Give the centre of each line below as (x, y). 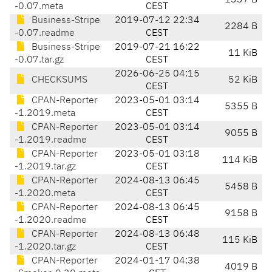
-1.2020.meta (45, 194)
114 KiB (240, 161)
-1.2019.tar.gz (45, 167)
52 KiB (243, 80)
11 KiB (243, 54)
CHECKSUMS (58, 80)
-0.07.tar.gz (39, 60)
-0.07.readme (45, 34)
